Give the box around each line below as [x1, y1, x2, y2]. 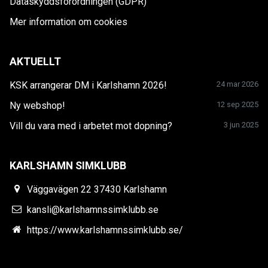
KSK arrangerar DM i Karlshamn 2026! [10, 79, 167, 91]
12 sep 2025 [217, 99, 258, 109]
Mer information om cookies [10, 16, 127, 28]
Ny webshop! [10, 99, 65, 111]
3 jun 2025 [224, 120, 258, 129]
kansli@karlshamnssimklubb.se [27, 203, 159, 215]
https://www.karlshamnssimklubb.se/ [27, 224, 184, 236]
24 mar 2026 [217, 79, 258, 89]
